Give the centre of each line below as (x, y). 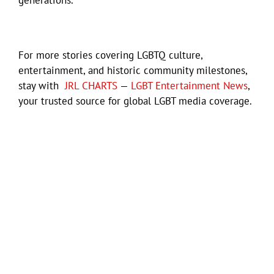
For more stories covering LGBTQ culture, (110, 55)
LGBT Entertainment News (189, 85)
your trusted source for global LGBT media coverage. (135, 101)
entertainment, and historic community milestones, (133, 70)
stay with (42, 85)
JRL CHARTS (91, 85)
